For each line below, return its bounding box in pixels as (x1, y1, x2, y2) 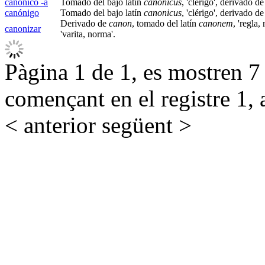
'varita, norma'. (60, 29, 115, 39)
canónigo (5, 8, 39, 18)
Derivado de (60, 18, 109, 28)
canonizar (5, 24, 41, 34)
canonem (199, 18, 233, 28)
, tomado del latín (132, 18, 199, 28)
